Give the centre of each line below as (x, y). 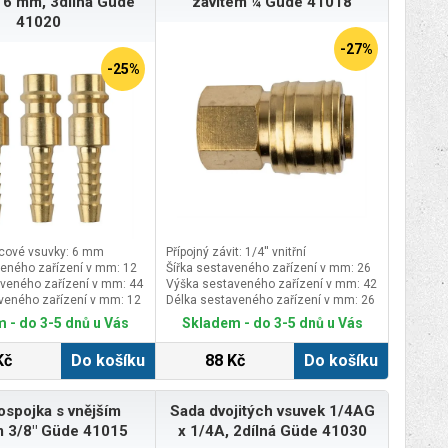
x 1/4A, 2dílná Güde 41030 (272, 430)
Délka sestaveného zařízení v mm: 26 (270, 299)
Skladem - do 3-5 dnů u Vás (272, 322)
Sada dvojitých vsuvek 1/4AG (272, 410)
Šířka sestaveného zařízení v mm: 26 (268, 267)
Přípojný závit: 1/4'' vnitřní (236, 251)
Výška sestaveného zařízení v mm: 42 (271, 283)
